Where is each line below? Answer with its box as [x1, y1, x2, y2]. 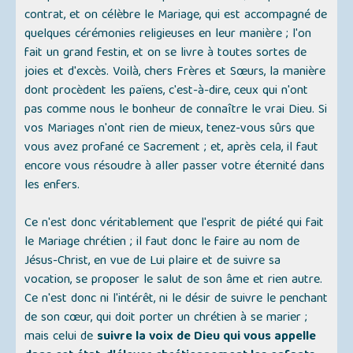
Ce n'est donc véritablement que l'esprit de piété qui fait [24, 213, 325, 236]
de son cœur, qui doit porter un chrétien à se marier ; [24, 307, 308, 330]
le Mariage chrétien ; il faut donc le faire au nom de [24, 232, 300, 255]
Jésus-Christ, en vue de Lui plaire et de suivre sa [24, 251, 281, 273]
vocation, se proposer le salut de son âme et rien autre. [24, 269, 323, 292]
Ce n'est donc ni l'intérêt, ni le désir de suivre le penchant [24, 288, 329, 311]
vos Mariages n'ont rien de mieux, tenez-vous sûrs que [24, 118, 315, 141]
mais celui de [24, 326, 98, 349]
